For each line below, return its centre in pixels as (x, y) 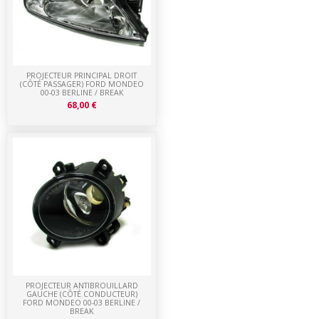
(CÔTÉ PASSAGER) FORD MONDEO (82, 84)
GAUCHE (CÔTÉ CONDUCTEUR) (82, 294)
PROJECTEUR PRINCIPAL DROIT (82, 75)
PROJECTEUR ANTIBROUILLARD (82, 285)
